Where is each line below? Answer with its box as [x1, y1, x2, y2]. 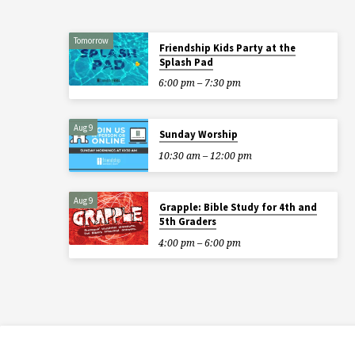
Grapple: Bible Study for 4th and [158, 200, 317, 215]
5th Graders [158, 215, 216, 229]
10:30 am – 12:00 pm [158, 148, 252, 162]
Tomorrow [74, 35, 109, 47]
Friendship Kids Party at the [158, 41, 296, 55]
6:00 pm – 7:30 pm [158, 76, 241, 90]
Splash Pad [158, 55, 213, 70]
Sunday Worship [158, 128, 238, 142]
